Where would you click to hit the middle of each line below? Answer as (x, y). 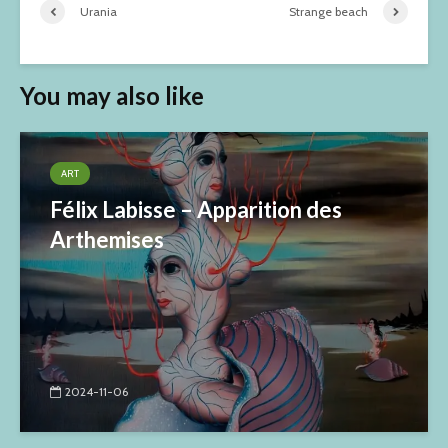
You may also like (112, 95)
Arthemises (107, 239)
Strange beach (328, 11)
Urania (98, 11)
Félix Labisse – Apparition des (196, 209)
